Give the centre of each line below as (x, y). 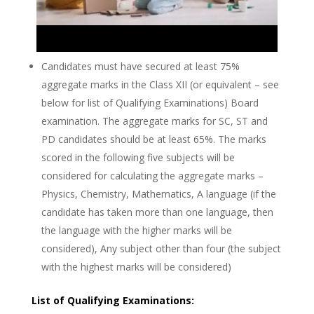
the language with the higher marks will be (136, 231)
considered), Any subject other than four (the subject (161, 249)
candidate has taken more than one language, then (157, 212)
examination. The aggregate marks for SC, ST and (154, 121)
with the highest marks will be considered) (136, 267)
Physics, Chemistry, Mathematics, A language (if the (158, 194)
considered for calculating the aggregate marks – (152, 176)
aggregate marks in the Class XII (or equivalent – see (160, 85)
